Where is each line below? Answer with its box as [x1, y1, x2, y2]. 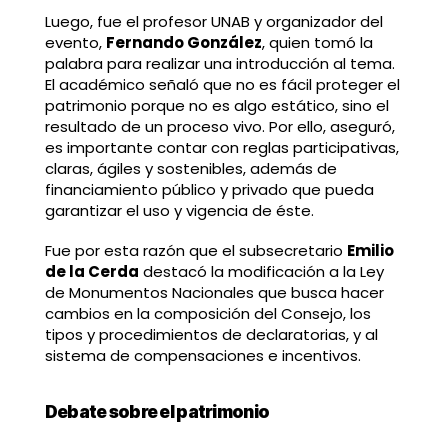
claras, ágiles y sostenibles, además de [44, 158, 337, 180]
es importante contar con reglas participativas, [44, 137, 399, 159]
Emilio [346, 240, 394, 262]
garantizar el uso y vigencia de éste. [44, 200, 314, 222]
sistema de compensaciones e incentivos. [44, 345, 361, 367]
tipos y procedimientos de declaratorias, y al [44, 324, 378, 346]
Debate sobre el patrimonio [44, 401, 270, 423]
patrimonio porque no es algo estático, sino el [44, 95, 389, 117]
